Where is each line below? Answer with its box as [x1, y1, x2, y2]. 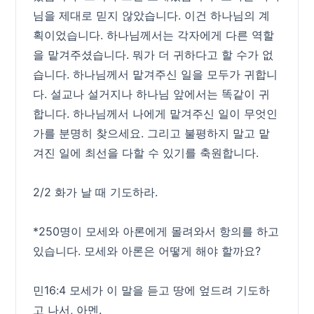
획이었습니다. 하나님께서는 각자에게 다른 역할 [33, 28, 275, 42]
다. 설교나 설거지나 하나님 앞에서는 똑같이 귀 [33, 87, 271, 101]
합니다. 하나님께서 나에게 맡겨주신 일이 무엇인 [33, 107, 278, 121]
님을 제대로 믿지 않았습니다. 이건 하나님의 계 [33, 8, 271, 22]
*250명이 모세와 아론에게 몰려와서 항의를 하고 [33, 224, 280, 238]
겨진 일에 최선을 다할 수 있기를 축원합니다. [33, 146, 259, 160]
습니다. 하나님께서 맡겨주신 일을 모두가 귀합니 [33, 67, 278, 81]
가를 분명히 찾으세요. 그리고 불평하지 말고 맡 [33, 126, 271, 140]
